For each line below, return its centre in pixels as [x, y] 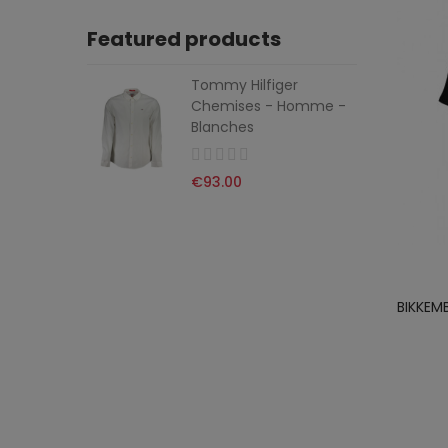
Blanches [222, 127]
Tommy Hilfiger [244, 85]
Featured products [184, 39]
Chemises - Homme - [268, 106]
